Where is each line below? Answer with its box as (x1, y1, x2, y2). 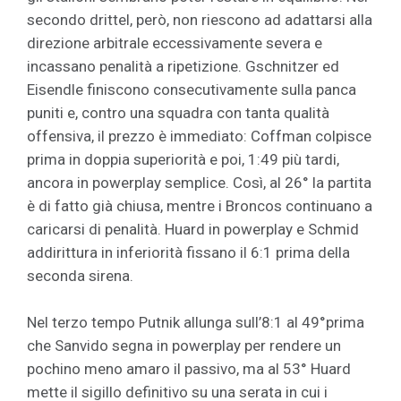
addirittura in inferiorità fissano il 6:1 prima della (27, 243, 350, 261)
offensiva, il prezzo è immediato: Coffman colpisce (27, 126, 371, 145)
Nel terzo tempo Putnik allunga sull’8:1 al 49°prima (27, 312, 364, 331)
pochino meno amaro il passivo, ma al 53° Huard (27, 359, 351, 378)
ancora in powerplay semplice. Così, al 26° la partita (27, 173, 371, 192)
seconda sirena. (27, 266, 133, 285)
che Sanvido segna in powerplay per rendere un (27, 336, 341, 354)
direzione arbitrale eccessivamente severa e (27, 33, 322, 52)
